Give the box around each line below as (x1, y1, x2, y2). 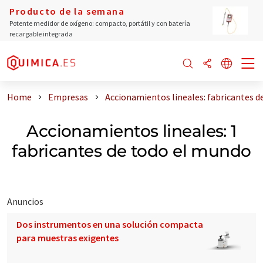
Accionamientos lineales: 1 (26, 120, 237, 141)
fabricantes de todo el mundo (12, 140, 251, 161)
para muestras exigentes (16, 231, 119, 244)
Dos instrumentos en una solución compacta (16, 218, 203, 230)
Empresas (48, 91, 89, 103)
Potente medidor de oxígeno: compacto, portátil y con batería (9, 19, 190, 28)
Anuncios (7, 195, 43, 207)
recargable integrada (9, 29, 73, 38)
